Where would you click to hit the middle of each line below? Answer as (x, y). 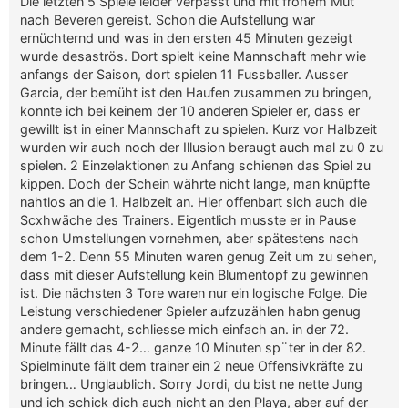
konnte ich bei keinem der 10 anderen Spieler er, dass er (190, 110)
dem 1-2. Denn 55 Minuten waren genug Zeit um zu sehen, (199, 256)
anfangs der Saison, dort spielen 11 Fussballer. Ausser (184, 74)
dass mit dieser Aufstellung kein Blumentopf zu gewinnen (194, 274)
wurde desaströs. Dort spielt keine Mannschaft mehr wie (194, 56)
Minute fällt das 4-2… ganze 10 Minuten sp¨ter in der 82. (194, 347)
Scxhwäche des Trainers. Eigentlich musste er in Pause (189, 219)
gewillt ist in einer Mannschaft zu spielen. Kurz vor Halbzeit (199, 128)
